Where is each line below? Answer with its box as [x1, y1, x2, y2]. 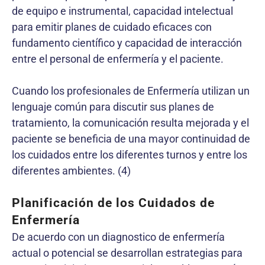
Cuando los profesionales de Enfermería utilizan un [12, 85, 250, 97]
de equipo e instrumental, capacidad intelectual [12, 5, 233, 17]
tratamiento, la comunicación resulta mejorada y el [12, 117, 249, 129]
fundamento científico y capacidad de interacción [12, 37, 242, 49]
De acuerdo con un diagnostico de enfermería [12, 231, 225, 243]
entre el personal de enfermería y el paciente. [12, 53, 224, 65]
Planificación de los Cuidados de [12, 196, 215, 210]
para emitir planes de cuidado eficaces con [12, 21, 212, 33]
